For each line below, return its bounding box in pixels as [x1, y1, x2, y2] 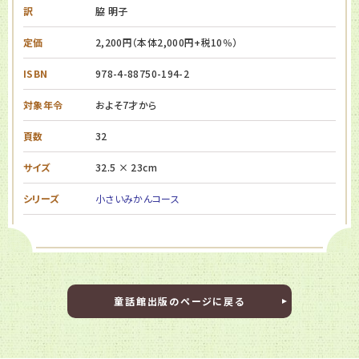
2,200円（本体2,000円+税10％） [95, 35, 238, 50]
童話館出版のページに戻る [114, 294, 245, 309]
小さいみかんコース [95, 192, 180, 206]
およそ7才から [95, 98, 157, 112]
